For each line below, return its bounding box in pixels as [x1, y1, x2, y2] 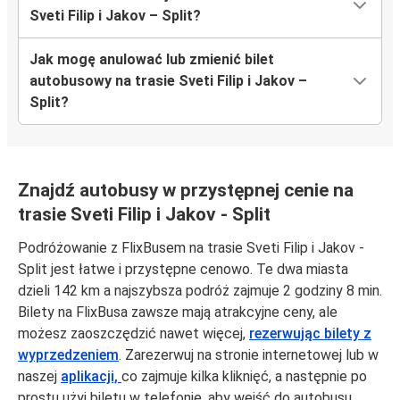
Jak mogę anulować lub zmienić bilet [29, 51, 274, 69]
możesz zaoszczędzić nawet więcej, [18, 325, 249, 343]
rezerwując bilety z [249, 325, 371, 343]
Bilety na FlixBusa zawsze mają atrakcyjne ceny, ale [18, 304, 337, 321]
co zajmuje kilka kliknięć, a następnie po [121, 368, 367, 386]
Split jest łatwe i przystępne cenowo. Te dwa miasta [18, 261, 348, 279]
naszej [18, 368, 61, 386]
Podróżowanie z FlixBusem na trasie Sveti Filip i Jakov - [18, 239, 364, 257]
